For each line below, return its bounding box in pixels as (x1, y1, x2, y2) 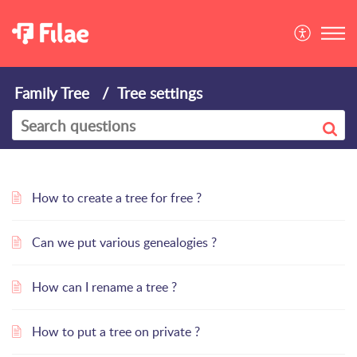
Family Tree (14, 82, 89, 104)
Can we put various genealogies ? (32, 233, 217, 251)
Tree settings (117, 82, 202, 104)
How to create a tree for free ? (32, 189, 202, 206)
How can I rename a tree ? (32, 278, 177, 296)
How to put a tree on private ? (32, 323, 200, 340)
